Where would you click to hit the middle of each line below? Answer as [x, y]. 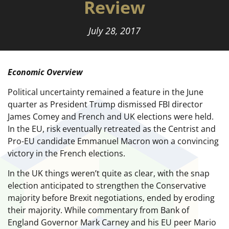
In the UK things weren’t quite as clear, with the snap [109, 173]
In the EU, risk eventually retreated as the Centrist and [112, 129]
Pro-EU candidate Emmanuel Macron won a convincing [113, 141]
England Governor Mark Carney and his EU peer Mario [112, 222]
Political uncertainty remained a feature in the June [106, 92]
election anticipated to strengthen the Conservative [107, 185]
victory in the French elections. [66, 153]
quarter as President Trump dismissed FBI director [105, 104]
